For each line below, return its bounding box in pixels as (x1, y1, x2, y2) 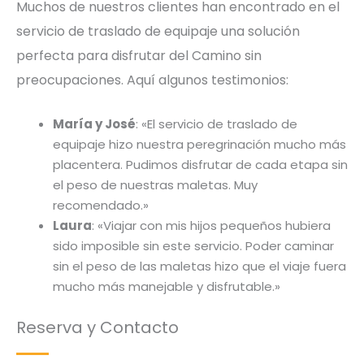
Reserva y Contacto (16, 316, 179, 340)
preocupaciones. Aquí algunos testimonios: (16, 70, 288, 89)
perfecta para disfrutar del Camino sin (16, 45, 262, 65)
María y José (53, 115, 136, 132)
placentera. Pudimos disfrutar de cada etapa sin (53, 155, 348, 173)
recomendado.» (53, 196, 149, 214)
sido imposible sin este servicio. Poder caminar (53, 236, 334, 254)
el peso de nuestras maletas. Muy (53, 175, 258, 193)
